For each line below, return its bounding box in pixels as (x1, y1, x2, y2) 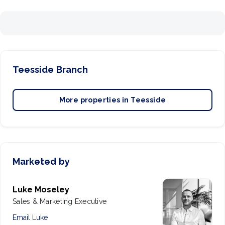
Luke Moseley (13, 184, 69, 194)
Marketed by (13, 156, 70, 167)
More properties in (59, 96, 129, 104)
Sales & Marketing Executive (13, 197, 107, 205)
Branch (54, 64, 88, 75)
